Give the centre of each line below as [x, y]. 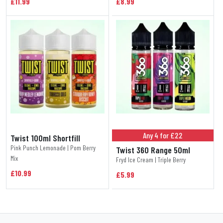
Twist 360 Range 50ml [153, 150]
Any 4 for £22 [163, 135]
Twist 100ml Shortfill [45, 138]
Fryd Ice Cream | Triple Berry [151, 160]
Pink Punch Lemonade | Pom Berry [53, 148]
